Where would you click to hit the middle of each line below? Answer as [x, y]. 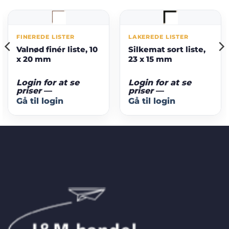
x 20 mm [33, 59]
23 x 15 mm [150, 59]
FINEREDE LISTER [45, 37]
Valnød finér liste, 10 [57, 50]
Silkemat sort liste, [167, 50]
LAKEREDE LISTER [158, 37]
